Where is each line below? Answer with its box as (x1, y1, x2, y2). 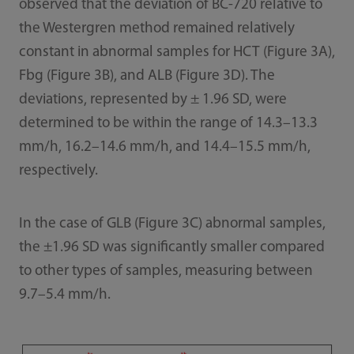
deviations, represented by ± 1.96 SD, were (18, 92, 287, 108)
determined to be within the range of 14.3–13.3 (18, 116, 318, 132)
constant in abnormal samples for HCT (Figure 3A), (18, 45, 335, 61)
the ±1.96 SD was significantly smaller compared (18, 240, 325, 256)
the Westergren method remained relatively (18, 21, 295, 37)
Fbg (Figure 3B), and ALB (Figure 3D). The (18, 69, 275, 85)
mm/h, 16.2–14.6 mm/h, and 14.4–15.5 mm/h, (18, 140, 311, 156)
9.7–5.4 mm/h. (18, 288, 111, 303)
